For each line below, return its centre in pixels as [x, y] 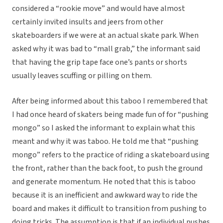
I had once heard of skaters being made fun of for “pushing [110, 115]
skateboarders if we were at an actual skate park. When [105, 36]
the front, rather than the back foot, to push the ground [107, 168]
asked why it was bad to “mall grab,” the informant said [106, 49]
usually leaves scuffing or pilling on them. [83, 76]
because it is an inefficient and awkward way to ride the [105, 195]
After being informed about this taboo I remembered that [110, 101]
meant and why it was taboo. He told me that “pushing [105, 142]
